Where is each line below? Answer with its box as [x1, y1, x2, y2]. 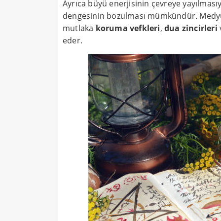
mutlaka [63, 23, 96, 34]
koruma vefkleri [95, 23, 160, 34]
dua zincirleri [164, 23, 218, 34]
